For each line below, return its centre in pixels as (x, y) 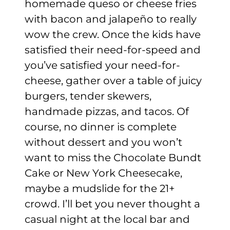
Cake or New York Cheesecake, (103, 173)
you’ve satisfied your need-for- (102, 65)
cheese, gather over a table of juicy (113, 80)
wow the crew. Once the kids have (113, 34)
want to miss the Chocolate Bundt (113, 157)
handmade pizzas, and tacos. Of (107, 111)
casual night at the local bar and (107, 219)
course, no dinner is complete (101, 127)
